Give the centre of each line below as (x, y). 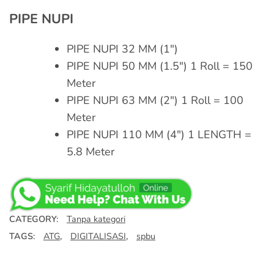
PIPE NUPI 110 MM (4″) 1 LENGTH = (159, 134)
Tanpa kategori (96, 219)
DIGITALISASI (98, 236)
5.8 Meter (91, 151)
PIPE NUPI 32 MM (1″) (122, 49)
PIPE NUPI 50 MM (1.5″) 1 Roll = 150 (160, 66)
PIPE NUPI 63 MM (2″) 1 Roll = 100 (155, 100)
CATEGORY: (35, 219)
